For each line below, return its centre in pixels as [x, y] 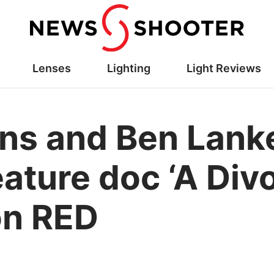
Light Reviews [224, 68]
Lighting [128, 68]
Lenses [51, 68]
